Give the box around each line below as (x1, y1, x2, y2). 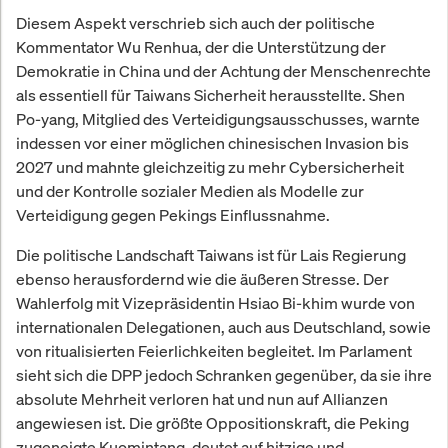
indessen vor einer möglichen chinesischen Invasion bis (16, 131, 409, 154)
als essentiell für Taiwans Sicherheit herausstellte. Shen (16, 83, 405, 106)
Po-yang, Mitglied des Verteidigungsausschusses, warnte (16, 107, 420, 130)
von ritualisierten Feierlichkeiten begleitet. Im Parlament (16, 339, 412, 362)
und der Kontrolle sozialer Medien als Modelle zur (16, 179, 364, 202)
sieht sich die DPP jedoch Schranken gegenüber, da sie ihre (16, 363, 432, 386)
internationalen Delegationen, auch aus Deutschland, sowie (16, 315, 431, 338)
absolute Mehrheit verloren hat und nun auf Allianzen (16, 387, 388, 410)
